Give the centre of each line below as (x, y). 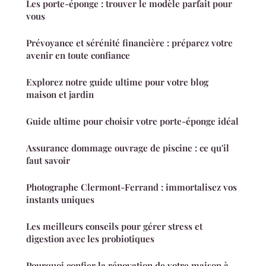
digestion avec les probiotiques (90, 238)
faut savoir (48, 160)
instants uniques (60, 199)
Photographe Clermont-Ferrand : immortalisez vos (132, 187)
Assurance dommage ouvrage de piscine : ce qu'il (128, 148)
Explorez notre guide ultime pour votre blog (117, 82)
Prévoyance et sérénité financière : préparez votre (129, 42)
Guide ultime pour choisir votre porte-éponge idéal (132, 121)
